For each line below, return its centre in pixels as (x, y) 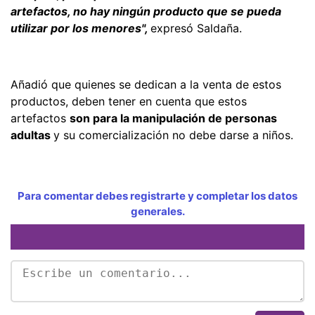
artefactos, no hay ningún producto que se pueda (146, 11)
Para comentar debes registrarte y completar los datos (157, 195)
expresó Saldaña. (196, 28)
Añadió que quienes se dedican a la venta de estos (146, 84)
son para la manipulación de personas (173, 118)
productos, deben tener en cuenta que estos (129, 101)
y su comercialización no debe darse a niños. (173, 135)
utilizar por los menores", (81, 28)
